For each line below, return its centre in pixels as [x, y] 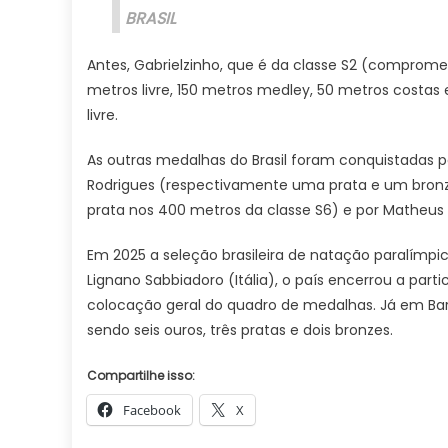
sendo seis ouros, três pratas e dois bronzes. [240, 330]
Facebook [152, 410]
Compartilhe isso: [141, 375]
